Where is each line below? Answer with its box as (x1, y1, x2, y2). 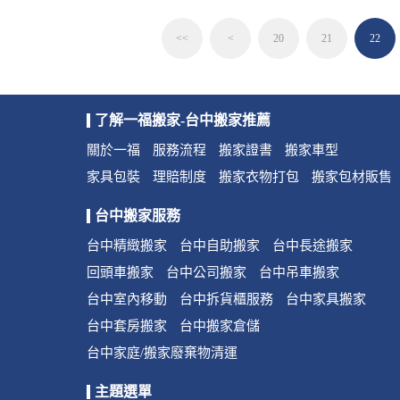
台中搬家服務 (95, 208, 180, 223)
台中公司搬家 (166, 265, 246, 279)
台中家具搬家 (286, 292, 366, 306)
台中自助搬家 (179, 238, 260, 253)
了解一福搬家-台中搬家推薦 (95, 112, 271, 128)
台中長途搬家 (272, 238, 353, 253)
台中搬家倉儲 (179, 319, 260, 333)
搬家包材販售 (312, 170, 392, 184)
